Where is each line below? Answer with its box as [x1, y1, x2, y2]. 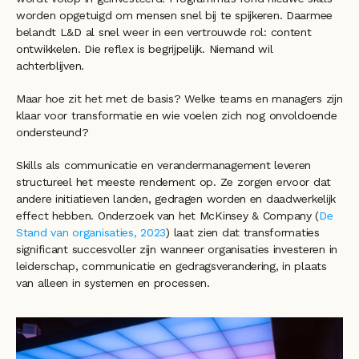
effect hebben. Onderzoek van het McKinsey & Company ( [16, 208, 320, 222]
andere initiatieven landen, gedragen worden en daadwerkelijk [16, 192, 337, 205]
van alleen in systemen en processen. [16, 276, 210, 289]
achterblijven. [16, 58, 85, 72]
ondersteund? [16, 125, 93, 139]
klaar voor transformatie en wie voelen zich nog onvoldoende [16, 108, 337, 122]
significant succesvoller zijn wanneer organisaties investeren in [16, 242, 338, 256]
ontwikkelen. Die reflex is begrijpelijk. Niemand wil [16, 42, 273, 55]
